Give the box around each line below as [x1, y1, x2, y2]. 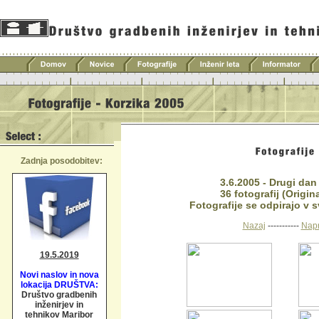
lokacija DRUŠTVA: [20, 280, 98, 290]
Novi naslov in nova [19, 270, 99, 280]
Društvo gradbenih [21, 290, 97, 300]
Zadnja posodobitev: [20, 156, 103, 166]
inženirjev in [35, 300, 83, 310]
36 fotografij [219, 188, 282, 199]
